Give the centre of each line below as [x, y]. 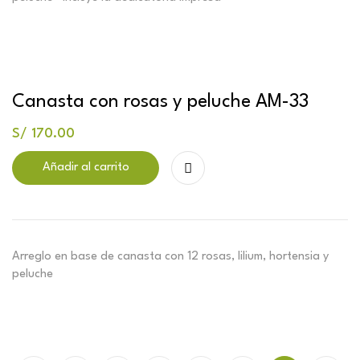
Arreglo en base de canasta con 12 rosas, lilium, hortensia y [170, 256]
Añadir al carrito [86, 167]
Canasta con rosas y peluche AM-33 [160, 102]
